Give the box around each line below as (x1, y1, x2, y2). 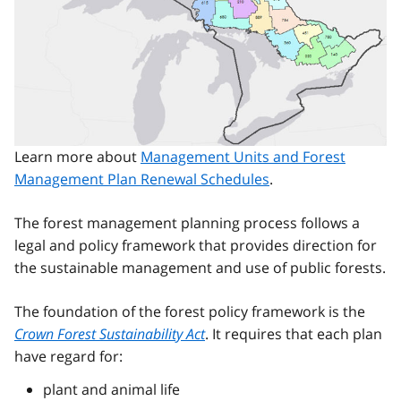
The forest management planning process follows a (14, 213, 360, 234)
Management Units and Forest (141, 147, 346, 167)
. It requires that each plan (205, 324, 382, 345)
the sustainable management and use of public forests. (14, 258, 386, 278)
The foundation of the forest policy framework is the (14, 302, 365, 322)
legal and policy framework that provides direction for (14, 235, 377, 256)
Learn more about (14, 147, 141, 167)
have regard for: (14, 346, 123, 367)
